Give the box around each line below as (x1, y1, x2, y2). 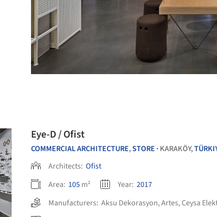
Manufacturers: (48, 198, 101, 208)
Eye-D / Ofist (31, 127, 85, 141)
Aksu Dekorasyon (101, 198, 158, 208)
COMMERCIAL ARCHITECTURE (31, 143, 129, 154)
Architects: (48, 161, 84, 171)
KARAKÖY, (160, 143, 194, 154)
